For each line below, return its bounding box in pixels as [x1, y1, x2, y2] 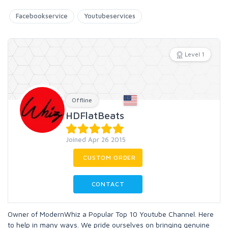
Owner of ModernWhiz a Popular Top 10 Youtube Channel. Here [8, 210, 214, 218]
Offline [72, 96, 92, 104]
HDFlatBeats [66, 109, 124, 121]
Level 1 [185, 50, 205, 58]
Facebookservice [16, 12, 68, 20]
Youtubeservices [84, 12, 135, 20]
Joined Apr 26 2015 [66, 135, 126, 144]
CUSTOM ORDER [83, 154, 136, 161]
